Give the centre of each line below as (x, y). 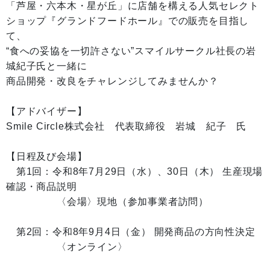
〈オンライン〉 (67, 247)
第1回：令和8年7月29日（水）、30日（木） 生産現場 (135, 171)
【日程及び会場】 (47, 156)
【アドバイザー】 (47, 111)
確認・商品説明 (42, 187)
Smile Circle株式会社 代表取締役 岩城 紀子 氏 (126, 126)
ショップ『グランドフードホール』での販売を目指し (128, 21)
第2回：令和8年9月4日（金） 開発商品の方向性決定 (131, 232)
